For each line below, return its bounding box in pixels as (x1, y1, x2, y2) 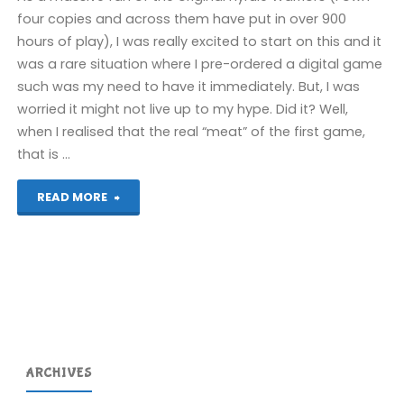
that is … (17, 145, 71, 164)
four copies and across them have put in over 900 (17, 10, 347, 29)
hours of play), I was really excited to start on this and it (17, 32, 382, 51)
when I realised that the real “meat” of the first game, (17, 123, 366, 142)
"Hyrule (119, 187, 164, 206)
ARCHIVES (25, 366, 92, 381)
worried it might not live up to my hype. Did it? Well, (17, 100, 349, 119)
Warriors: (119, 223, 177, 242)
